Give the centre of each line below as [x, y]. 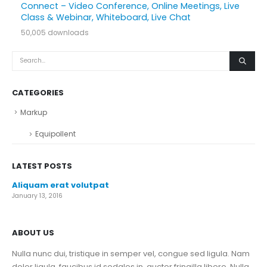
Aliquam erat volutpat [60, 185]
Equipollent [55, 134]
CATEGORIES [38, 92]
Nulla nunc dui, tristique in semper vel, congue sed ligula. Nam [131, 253]
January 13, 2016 [37, 195]
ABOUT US [33, 232]
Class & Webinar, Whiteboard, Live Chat [105, 17]
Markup [34, 112]
